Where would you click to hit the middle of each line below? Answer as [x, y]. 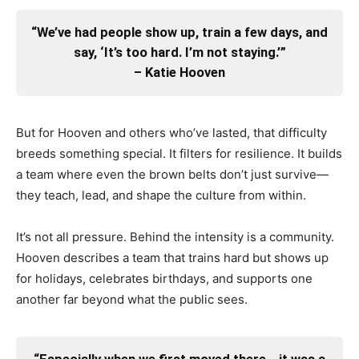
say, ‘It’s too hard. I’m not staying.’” [179, 53]
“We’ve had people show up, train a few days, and [179, 33]
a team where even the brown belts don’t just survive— [172, 174]
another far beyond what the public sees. [132, 299]
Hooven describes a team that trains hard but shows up [172, 257]
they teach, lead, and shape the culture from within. [161, 195]
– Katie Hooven [179, 73]
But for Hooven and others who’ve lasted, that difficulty [171, 132]
